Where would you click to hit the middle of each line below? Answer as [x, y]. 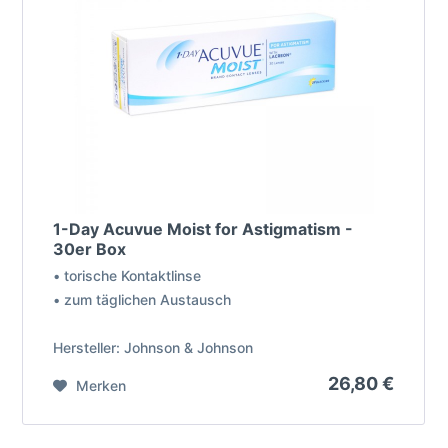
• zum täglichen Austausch [142, 300]
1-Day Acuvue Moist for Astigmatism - [203, 229]
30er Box [90, 249]
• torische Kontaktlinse [127, 276]
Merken [101, 386]
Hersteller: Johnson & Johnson [153, 348]
